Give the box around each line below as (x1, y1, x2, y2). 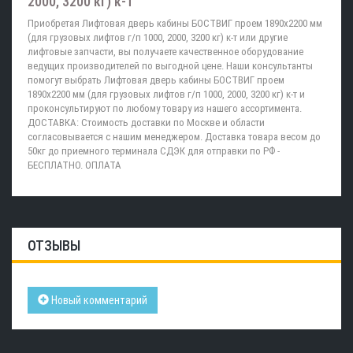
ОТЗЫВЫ (28, 237, 80, 254)
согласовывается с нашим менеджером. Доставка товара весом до (28, 131, 321, 143)
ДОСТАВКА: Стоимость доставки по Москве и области (28, 117, 265, 128)
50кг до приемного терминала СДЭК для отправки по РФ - (28, 145, 280, 157)
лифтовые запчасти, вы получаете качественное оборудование (28, 46, 303, 58)
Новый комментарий (49, 294, 147, 307)
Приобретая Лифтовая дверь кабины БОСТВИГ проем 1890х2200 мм (28, 17, 322, 29)
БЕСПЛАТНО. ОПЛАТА (28, 159, 121, 171)
